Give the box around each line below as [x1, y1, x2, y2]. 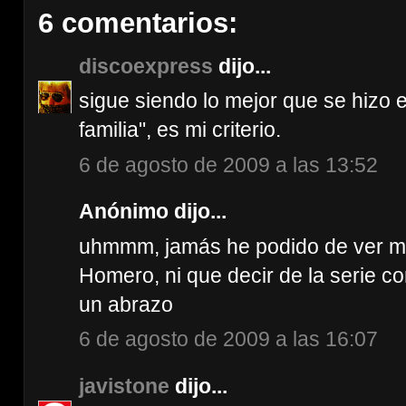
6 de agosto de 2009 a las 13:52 [79, 152, 378, 177]
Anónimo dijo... [79, 199, 227, 224]
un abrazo [79, 292, 173, 316]
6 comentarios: [38, 6, 237, 39]
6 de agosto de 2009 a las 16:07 [79, 327, 378, 352]
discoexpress [79, 53, 213, 78]
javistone [79, 373, 169, 398]
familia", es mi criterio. [79, 118, 281, 142]
